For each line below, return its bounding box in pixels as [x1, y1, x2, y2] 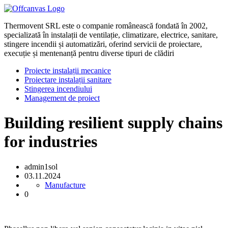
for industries [4, 132, 97, 151]
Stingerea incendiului [24, 84, 92, 93]
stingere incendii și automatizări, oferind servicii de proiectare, [4, 40, 202, 48]
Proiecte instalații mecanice [24, 66, 111, 75]
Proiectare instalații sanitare [24, 75, 111, 84]
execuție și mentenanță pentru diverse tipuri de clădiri [4, 49, 174, 58]
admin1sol [24, 162, 58, 171]
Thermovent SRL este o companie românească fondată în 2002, [4, 21, 208, 30]
